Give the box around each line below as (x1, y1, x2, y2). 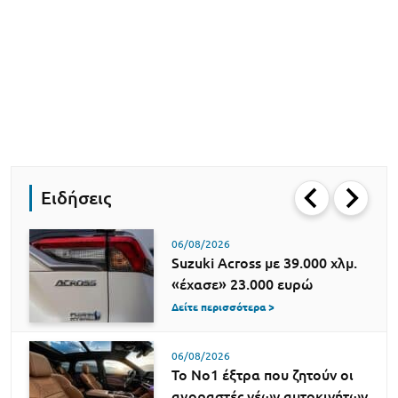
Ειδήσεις (41, 187, 111, 209)
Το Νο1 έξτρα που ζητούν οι (171, 366, 354, 383)
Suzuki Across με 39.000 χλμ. (171, 254, 357, 271)
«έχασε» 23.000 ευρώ (171, 275, 313, 292)
